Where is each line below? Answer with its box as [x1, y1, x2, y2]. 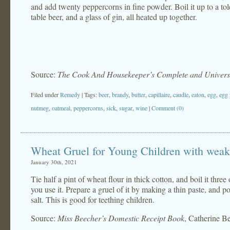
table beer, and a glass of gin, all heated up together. [31, 11, 197, 22]
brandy [112, 90, 128, 99]
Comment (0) [151, 104, 184, 112]
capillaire [148, 90, 170, 99]
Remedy [60, 90, 80, 99]
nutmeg [31, 104, 49, 112]
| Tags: [82, 90, 99, 99]
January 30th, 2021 [31, 158, 77, 166]
